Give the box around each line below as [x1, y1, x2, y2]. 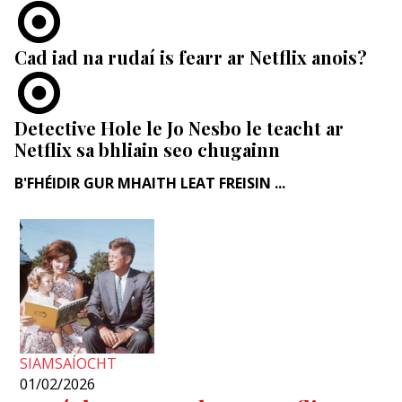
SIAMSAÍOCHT [20, 354, 118, 374]
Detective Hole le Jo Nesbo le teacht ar [14, 115, 344, 140]
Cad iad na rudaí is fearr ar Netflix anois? [14, 44, 367, 69]
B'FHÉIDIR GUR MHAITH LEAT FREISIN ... [14, 172, 285, 193]
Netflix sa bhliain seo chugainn [14, 136, 280, 162]
